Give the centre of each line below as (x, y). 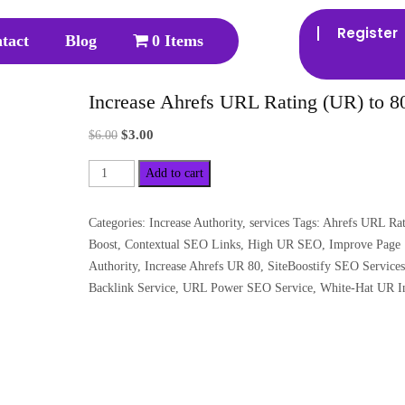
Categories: (119, 222)
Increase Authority (196, 222)
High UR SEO (285, 244)
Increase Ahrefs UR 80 (202, 266)
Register (368, 33)
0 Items (178, 41)
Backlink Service (132, 287)
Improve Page (365, 244)
